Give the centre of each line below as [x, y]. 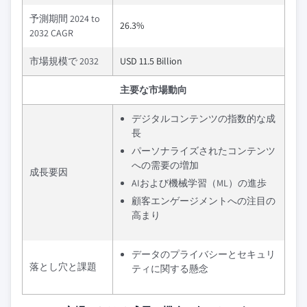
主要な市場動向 [153, 90]
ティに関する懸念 [170, 269]
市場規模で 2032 [64, 61]
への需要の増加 [165, 165]
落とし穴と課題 [63, 267]
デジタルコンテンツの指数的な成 [204, 119]
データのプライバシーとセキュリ [204, 254]
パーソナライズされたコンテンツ [204, 151]
